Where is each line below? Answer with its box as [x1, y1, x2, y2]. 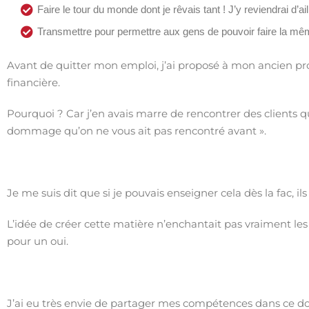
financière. [7, 76, 60, 89]
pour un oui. [7, 235, 68, 248]
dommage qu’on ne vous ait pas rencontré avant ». [7, 124, 266, 137]
